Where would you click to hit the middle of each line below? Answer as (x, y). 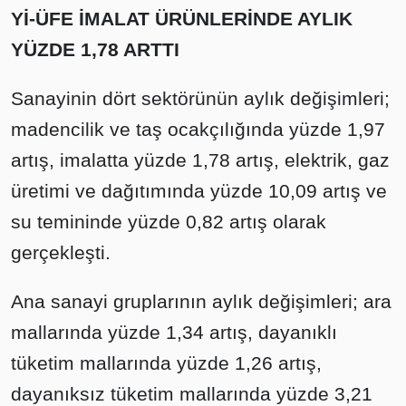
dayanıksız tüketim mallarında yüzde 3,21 (192, 394)
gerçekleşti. (61, 252)
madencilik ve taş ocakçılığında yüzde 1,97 (198, 129)
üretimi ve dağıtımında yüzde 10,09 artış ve (199, 191)
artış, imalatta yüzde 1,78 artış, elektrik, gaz (200, 160)
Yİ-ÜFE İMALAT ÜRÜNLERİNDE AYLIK (182, 19)
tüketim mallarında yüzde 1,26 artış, (166, 363)
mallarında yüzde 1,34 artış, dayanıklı (174, 332)
